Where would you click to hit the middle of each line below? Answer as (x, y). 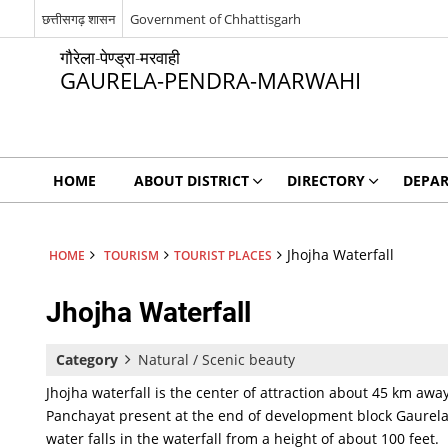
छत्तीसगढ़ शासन (78, 18)
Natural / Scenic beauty (217, 359)
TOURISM (131, 255)
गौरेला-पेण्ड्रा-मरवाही (119, 57)
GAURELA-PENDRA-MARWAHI (210, 80)
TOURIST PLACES (222, 255)
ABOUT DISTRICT (191, 180)
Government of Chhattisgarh (215, 18)
